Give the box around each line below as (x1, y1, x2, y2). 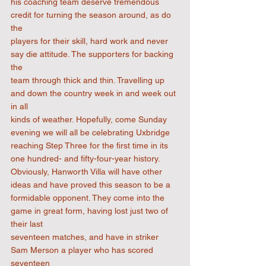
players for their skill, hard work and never (11, 36, 170, 46)
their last (11, 219, 43, 229)
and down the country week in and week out (11, 88, 178, 98)
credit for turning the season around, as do (11, 10, 173, 20)
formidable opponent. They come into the (11, 193, 167, 202)
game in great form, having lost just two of (11, 206, 170, 216)
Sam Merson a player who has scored (11, 245, 156, 255)
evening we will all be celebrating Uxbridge (11, 128, 170, 137)
